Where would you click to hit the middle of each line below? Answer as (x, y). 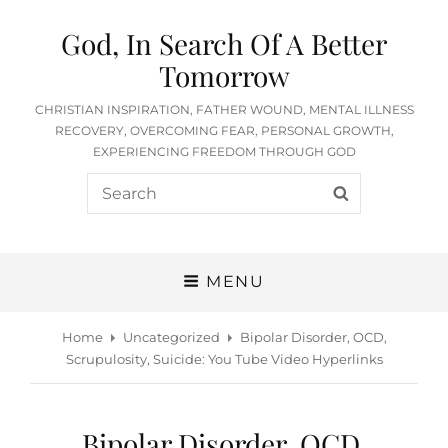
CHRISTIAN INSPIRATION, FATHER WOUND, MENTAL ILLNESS (224, 109)
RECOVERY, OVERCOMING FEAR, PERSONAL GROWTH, (224, 130)
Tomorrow (224, 75)
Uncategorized (171, 336)
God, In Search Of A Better (224, 43)
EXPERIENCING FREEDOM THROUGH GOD (224, 151)
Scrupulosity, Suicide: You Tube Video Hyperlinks (224, 358)
